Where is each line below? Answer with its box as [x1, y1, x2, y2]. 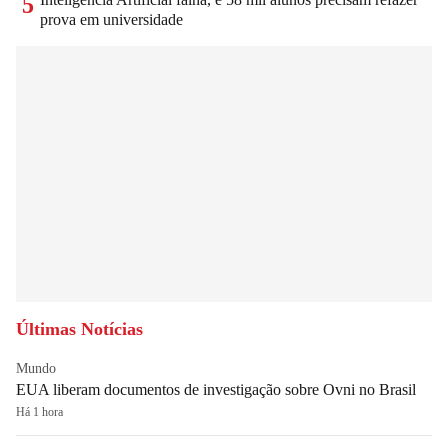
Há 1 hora [16, 404, 63, 419]
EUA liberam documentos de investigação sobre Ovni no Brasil [16, 380, 416, 398]
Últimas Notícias [16, 318, 143, 339]
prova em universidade [40, 10, 183, 28]
